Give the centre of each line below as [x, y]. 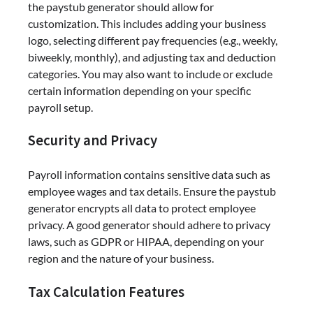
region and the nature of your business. [121, 259]
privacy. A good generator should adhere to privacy [149, 225]
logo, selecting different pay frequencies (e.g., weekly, [153, 40]
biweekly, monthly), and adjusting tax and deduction [152, 57]
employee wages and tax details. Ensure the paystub [152, 191]
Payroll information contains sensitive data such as [149, 175]
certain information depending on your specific [139, 90]
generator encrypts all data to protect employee [142, 208]
